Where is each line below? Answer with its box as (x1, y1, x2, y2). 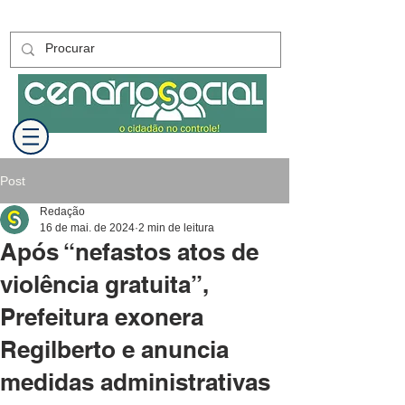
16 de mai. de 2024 (40, 221, 135, 234)
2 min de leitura (138, 221, 214, 234)
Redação (40, 205, 85, 218)
